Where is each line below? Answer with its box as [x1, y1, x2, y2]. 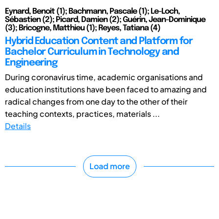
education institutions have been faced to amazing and [5, 84, 207, 94]
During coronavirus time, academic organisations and [5, 71, 203, 82]
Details [5, 120, 31, 131]
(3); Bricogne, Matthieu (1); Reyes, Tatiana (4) [5, 23, 160, 32]
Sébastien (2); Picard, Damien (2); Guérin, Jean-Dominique [5, 15, 205, 24]
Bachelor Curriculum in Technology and [5, 46, 179, 57]
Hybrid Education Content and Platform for [5, 36, 193, 46]
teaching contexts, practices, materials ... [5, 108, 160, 119]
